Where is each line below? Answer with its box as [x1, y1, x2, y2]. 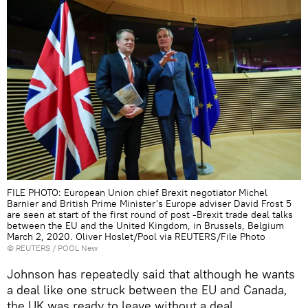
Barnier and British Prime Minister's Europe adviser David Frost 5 [7, 197, 291, 210]
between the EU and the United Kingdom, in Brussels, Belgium [7, 219, 284, 232]
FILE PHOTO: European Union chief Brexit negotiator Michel [7, 186, 267, 199]
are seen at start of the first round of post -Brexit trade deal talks [7, 208, 293, 221]
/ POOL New [52, 243, 98, 254]
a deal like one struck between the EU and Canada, [7, 282, 287, 298]
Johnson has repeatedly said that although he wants [7, 266, 295, 283]
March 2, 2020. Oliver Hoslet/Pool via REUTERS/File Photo [7, 230, 265, 243]
